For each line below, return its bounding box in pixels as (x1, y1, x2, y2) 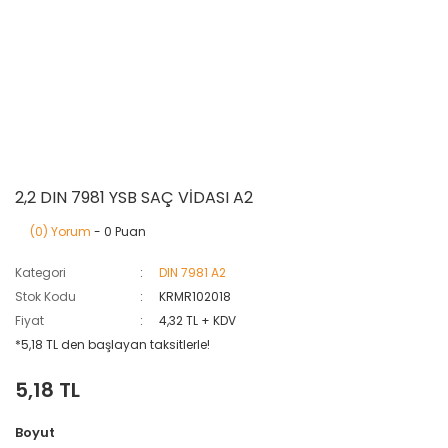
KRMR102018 (159, 288, 232, 305)
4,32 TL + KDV (159, 312, 237, 329)
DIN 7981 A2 (159, 264, 227, 281)
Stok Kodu (15, 288, 76, 305)
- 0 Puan (91, 223, 146, 240)
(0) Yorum (30, 223, 91, 240)
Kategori (15, 264, 66, 281)
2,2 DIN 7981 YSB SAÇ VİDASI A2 (15, 186, 253, 209)
